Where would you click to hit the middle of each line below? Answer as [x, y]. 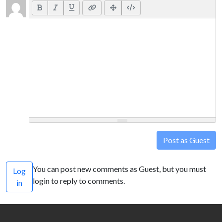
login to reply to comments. [79, 180]
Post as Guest [186, 140]
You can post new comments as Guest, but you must [120, 168]
